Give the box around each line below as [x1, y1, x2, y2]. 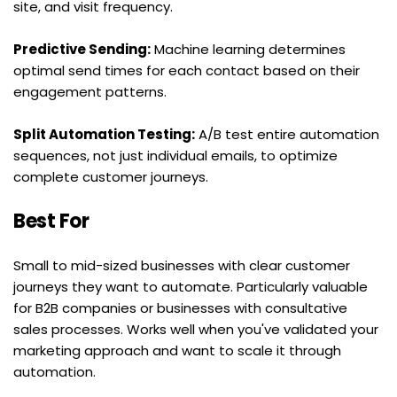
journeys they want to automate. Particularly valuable [13, 276, 368, 296]
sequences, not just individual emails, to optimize [13, 145, 338, 165]
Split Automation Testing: [13, 124, 195, 144]
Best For [13, 206, 89, 235]
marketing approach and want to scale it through [13, 340, 341, 360]
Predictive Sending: [13, 39, 151, 58]
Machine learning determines [151, 39, 346, 58]
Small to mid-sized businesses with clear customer [13, 255, 350, 275]
